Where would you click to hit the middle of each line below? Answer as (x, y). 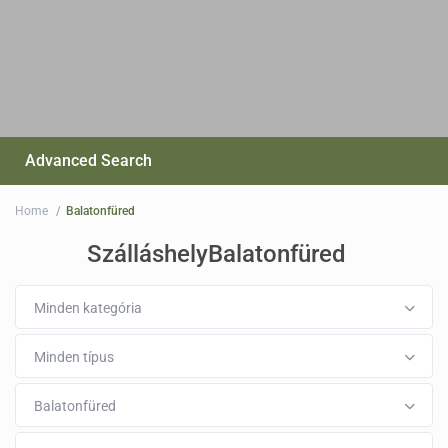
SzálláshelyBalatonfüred (216, 254)
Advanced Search (89, 161)
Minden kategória (88, 308)
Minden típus (74, 357)
